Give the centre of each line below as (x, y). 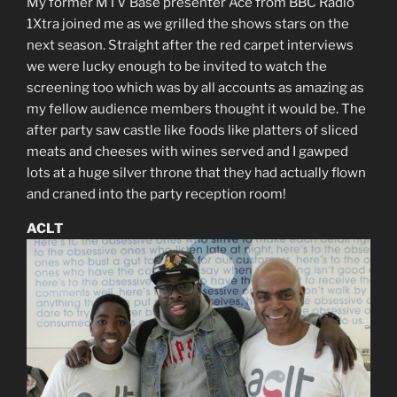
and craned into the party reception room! (156, 195)
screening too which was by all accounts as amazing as (195, 88)
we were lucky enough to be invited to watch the (177, 67)
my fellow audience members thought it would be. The (196, 109)
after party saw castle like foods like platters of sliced (192, 131)
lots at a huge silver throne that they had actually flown (196, 173)
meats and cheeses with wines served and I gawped (187, 152)
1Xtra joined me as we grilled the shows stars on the (188, 24)
